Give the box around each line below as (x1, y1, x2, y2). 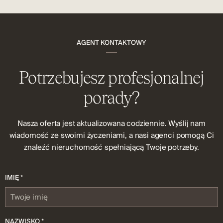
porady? (83, 88, 140, 108)
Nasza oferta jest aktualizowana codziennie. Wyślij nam (17, 117, 206, 130)
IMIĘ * (5, 172, 23, 183)
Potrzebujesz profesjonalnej (19, 68, 204, 88)
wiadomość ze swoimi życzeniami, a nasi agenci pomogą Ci (9, 129, 214, 142)
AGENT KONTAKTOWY (77, 37, 146, 48)
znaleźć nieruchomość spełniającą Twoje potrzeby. (24, 141, 199, 154)
